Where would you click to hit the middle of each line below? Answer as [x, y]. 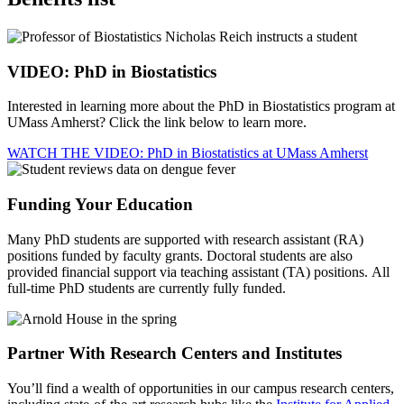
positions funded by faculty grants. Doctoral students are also [180, 255]
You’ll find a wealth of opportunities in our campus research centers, [201, 389]
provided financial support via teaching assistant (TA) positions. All [198, 271]
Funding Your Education [100, 204]
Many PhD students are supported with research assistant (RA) [185, 239]
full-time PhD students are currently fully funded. [147, 288]
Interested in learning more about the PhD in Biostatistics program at [201, 106]
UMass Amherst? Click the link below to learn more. [157, 123]
